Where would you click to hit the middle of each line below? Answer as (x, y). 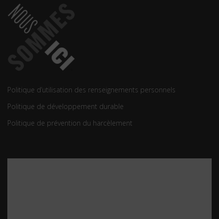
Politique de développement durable (66, 107)
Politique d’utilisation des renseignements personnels (91, 90)
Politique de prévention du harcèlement (70, 123)
